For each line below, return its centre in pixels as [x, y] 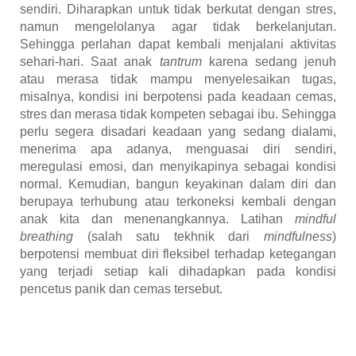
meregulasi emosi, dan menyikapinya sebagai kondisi [178, 167]
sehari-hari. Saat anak [90, 62]
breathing [46, 237]
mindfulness [298, 237]
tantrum [180, 62]
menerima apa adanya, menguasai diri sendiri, [178, 149]
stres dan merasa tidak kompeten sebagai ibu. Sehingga [178, 114]
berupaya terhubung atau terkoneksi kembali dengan [178, 202]
